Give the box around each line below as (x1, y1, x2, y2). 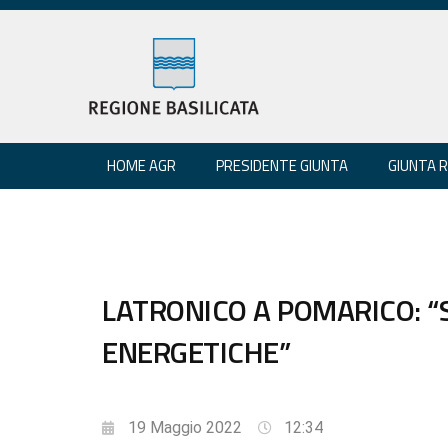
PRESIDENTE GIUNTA (216, 153, 348, 177)
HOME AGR (107, 153, 176, 177)
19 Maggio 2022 (128, 417, 242, 437)
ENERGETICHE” (102, 328, 290, 375)
